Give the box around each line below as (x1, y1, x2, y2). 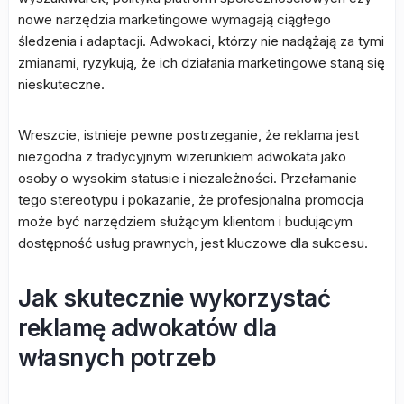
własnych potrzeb (18, 344, 215, 372)
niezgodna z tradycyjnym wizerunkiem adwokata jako (18, 148, 346, 165)
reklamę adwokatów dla (18, 314, 277, 342)
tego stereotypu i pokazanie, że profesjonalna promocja (18, 191, 363, 208)
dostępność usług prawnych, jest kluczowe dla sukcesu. (18, 234, 368, 252)
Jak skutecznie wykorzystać (18, 284, 330, 312)
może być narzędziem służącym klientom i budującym (18, 213, 353, 230)
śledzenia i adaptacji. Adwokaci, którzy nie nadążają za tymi (18, 32, 384, 50)
